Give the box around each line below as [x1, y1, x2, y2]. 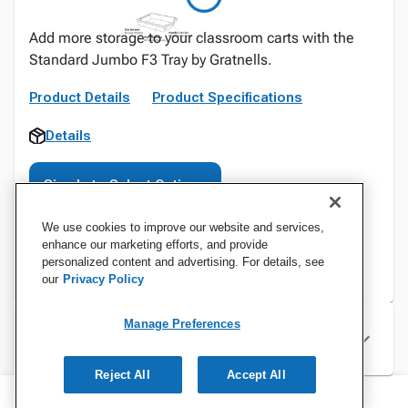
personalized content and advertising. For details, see [42, 255, 324, 269]
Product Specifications [152, 89, 302, 106]
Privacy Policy [63, 272, 144, 286]
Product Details [29, 89, 130, 106]
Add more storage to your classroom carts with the [29, 29, 354, 46]
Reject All [95, 368, 150, 382]
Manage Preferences [124, 317, 240, 331]
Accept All [227, 368, 286, 382]
